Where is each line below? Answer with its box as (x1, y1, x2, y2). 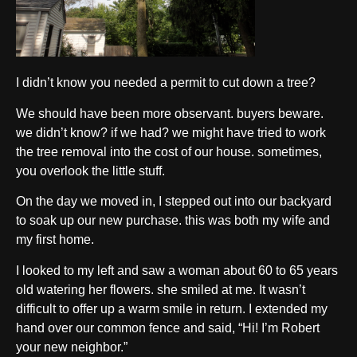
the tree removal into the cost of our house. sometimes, (16, 144, 322, 159)
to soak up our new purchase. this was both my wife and (16, 214, 330, 228)
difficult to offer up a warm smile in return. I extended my (16, 301, 328, 316)
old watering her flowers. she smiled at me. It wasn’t (16, 282, 305, 296)
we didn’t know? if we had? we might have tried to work (16, 125, 326, 139)
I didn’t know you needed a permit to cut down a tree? (16, 76, 316, 90)
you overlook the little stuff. (16, 163, 165, 178)
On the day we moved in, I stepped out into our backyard (16, 194, 331, 209)
